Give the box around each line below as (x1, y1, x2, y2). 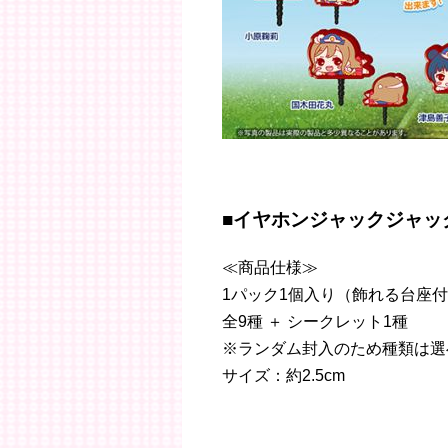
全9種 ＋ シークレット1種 (222, 312, 408, 330)
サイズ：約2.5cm (222, 366, 345, 384)
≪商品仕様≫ (222, 258, 318, 276)
